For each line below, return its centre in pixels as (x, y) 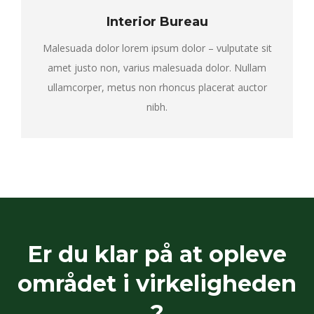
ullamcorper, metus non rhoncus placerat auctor (157, 87)
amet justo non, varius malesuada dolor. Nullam (157, 68)
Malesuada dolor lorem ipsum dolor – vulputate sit (157, 48)
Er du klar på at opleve (157, 254)
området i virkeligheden (157, 284)
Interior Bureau (157, 22)
